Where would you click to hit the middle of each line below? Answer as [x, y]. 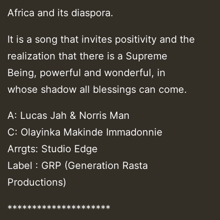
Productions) [37, 182]
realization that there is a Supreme [87, 56]
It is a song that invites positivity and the [101, 39]
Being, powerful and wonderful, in [86, 72]
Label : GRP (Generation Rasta [78, 166]
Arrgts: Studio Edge [53, 149]
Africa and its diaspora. [60, 13]
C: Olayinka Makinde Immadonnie [85, 132]
